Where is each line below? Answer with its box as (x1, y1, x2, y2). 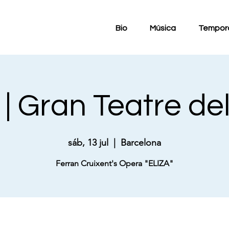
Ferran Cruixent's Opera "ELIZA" (56, 158, 173, 168)
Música (150, 24, 176, 32)
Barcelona (121, 137, 161, 148)
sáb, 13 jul (68, 137, 108, 148)
